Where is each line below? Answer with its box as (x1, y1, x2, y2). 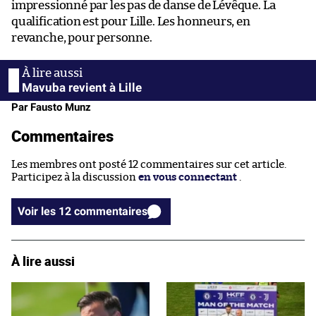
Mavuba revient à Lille (22, 80, 142, 95)
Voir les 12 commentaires (74, 205, 147, 219)
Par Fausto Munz (11, 101, 91, 114)
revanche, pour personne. (11, 32, 152, 44)
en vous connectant (138, 172, 237, 183)
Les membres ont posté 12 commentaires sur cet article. (11, 159, 286, 171)
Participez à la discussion (11, 172, 138, 183)
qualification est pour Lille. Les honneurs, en (11, 16, 250, 28)
